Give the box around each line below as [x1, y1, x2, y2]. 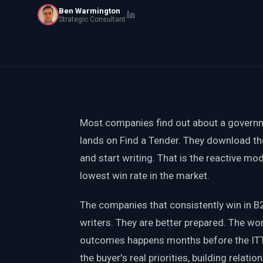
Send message [126, 110, 184, 119]
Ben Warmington [59, 6, 120, 15]
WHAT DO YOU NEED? [39, 22, 114, 29]
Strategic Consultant [59, 15, 126, 23]
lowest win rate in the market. [80, 169, 210, 181]
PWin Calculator [48, 8, 98, 16]
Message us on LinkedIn [113, 147, 205, 156]
